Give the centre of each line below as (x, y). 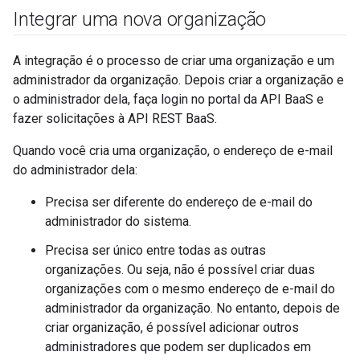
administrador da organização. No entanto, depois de (192, 308)
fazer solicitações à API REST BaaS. (115, 119)
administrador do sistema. (118, 221)
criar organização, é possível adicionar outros (172, 327)
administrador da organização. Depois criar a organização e (178, 80)
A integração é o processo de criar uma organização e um (174, 61)
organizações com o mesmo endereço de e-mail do (190, 289)
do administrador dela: (75, 170)
